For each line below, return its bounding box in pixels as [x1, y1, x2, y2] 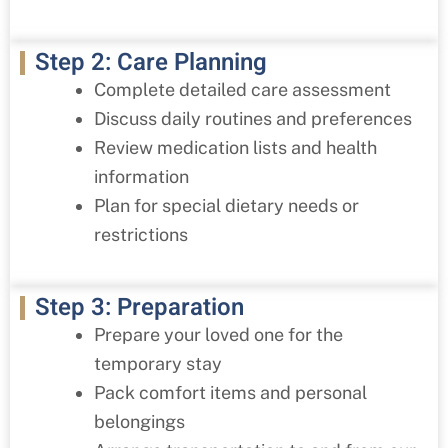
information [94, 165, 189, 187]
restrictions [94, 223, 188, 245]
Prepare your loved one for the [94, 323, 343, 345]
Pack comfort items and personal [94, 381, 367, 403]
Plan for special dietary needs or [94, 194, 359, 216]
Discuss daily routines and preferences [94, 107, 412, 129]
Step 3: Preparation [35, 289, 244, 325]
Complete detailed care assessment [94, 78, 391, 100]
